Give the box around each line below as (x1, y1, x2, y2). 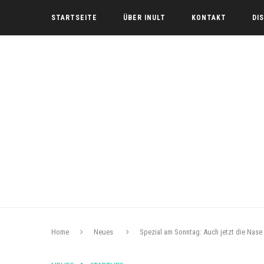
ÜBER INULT (123, 14, 166, 22)
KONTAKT (192, 14, 226, 22)
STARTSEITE (51, 14, 97, 22)
